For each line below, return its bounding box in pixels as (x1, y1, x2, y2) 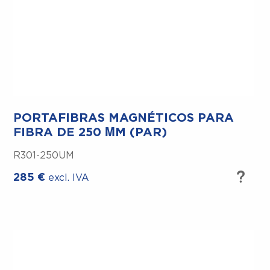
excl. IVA (48, 173, 90, 183)
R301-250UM (13, 151, 75, 161)
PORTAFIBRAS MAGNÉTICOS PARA (13, 112, 234, 125)
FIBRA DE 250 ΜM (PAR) (13, 127, 168, 139)
